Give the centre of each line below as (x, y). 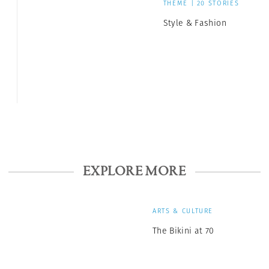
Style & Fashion (195, 23)
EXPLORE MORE (134, 172)
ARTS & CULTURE (183, 210)
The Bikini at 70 (183, 230)
